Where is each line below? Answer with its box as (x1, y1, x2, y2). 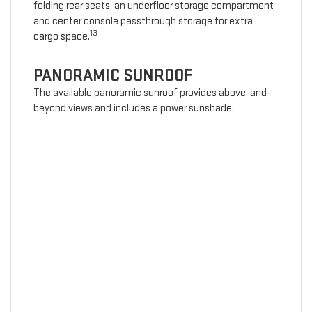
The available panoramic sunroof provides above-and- (33, 86, 271, 100)
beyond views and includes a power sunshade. (33, 102, 234, 116)
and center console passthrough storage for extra (33, 15, 253, 29)
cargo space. (33, 30, 90, 44)
